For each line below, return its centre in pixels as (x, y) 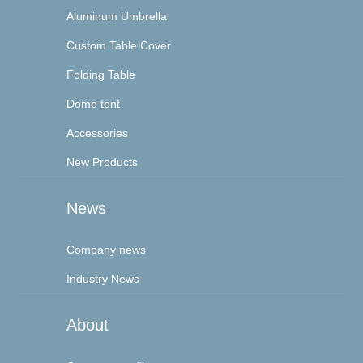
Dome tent (94, 104)
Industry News (103, 279)
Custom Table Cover (119, 46)
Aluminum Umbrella (117, 17)
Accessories (98, 133)
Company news (107, 250)
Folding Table (101, 75)
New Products (102, 162)
